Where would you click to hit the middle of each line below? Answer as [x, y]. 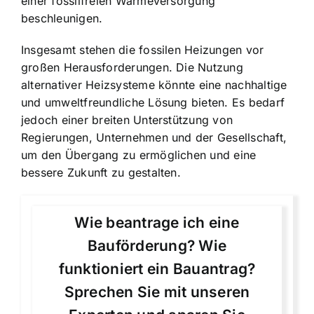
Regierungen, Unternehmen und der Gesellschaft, [154, 137]
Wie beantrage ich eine [157, 223]
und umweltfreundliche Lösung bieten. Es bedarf [153, 102]
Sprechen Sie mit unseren [157, 292]
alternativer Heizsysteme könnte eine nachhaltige [154, 84]
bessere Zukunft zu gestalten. [101, 172]
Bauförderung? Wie [157, 246]
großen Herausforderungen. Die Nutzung [132, 67]
